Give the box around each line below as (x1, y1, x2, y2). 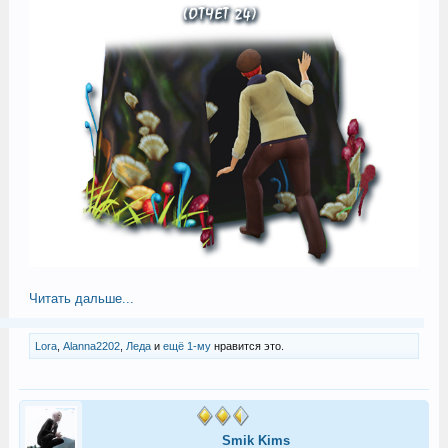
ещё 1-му (162, 339, 211, 352)
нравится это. (210, 339, 284, 352)
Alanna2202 (62, 339, 120, 352)
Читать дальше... (28, 290, 134, 306)
